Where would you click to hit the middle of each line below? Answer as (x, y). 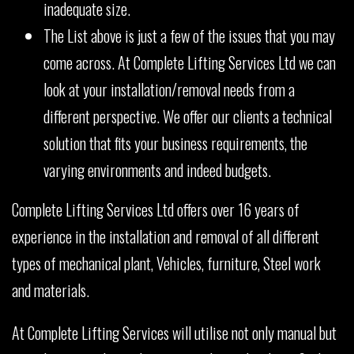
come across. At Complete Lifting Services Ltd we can (190, 62)
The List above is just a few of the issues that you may (189, 35)
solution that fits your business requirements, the (175, 143)
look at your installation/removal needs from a (169, 89)
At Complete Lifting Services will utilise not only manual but (174, 332)
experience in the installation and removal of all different (166, 236)
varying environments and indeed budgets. (157, 169)
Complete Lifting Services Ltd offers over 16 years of (156, 209)
